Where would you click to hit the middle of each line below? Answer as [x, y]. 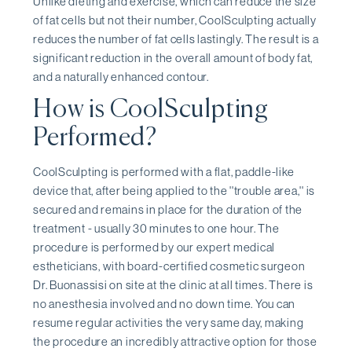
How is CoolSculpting [151, 110]
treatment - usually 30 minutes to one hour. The [156, 229]
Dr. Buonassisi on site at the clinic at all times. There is [173, 285]
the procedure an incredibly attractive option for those [175, 342]
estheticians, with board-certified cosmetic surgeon [169, 266]
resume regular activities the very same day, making [169, 323]
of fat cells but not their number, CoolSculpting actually [175, 20]
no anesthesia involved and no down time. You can [164, 304]
